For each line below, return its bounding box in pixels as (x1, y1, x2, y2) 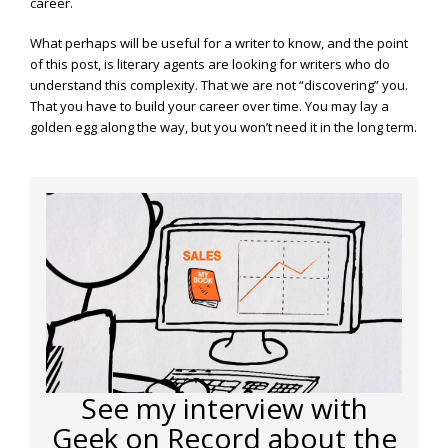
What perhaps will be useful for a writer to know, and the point (30, 34, 408, 53)
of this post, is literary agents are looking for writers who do (30, 55, 390, 74)
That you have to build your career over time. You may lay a (30, 97, 389, 116)
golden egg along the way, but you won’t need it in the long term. (30, 118, 417, 137)
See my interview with (80, 388, 368, 427)
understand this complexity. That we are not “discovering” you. (30, 76, 408, 95)
